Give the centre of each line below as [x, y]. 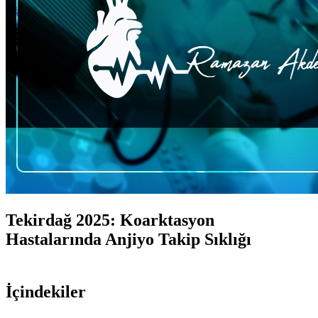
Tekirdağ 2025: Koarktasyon [110, 220]
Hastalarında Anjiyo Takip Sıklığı [128, 239]
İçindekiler [46, 291]
